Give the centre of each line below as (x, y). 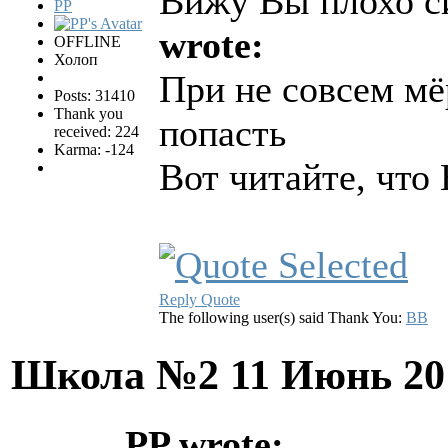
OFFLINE (87, 42)
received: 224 (96, 132)
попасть (222, 133)
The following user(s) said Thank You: (282, 318)
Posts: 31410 (94, 96)
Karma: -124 (94, 150)
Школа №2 (120, 374)
